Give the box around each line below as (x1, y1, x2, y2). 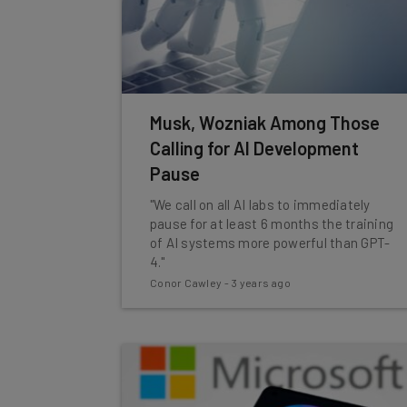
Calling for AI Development (149, 137, 359, 159)
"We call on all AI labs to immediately (149, 196, 371, 213)
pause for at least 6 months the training (149, 215, 394, 232)
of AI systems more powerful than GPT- (149, 234, 391, 251)
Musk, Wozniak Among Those (149, 112, 380, 134)
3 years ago (231, 276, 292, 289)
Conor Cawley (149, 276, 223, 289)
